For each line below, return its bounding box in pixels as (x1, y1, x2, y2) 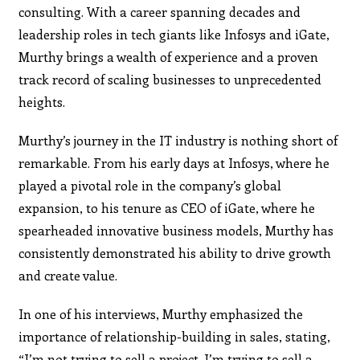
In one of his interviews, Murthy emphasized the (18, 305, 304, 322)
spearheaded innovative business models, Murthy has (18, 221, 334, 239)
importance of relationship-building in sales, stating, (18, 327, 331, 345)
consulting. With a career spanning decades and (18, 2, 301, 20)
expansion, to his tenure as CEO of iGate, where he (18, 198, 316, 216)
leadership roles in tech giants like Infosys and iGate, (18, 25, 330, 43)
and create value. (18, 266, 118, 284)
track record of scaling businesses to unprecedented (18, 70, 322, 88)
